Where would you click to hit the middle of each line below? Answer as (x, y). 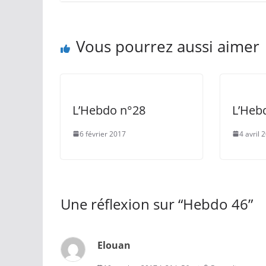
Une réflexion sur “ (122, 204)
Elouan (114, 245)
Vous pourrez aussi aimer (168, 46)
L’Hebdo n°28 (109, 110)
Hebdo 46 (216, 204)
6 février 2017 (103, 134)
